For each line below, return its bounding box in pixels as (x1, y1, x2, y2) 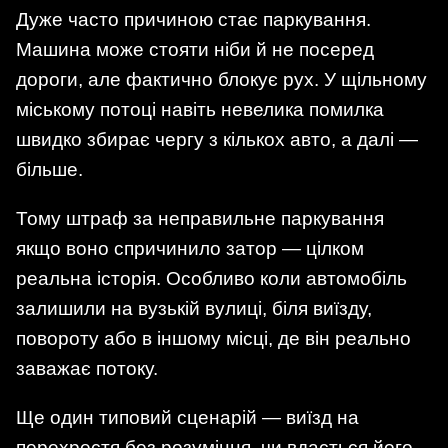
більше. (16, 158, 83, 180)
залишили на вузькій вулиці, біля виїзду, (16, 297, 372, 319)
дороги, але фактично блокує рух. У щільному (16, 68, 427, 90)
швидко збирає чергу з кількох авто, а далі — (16, 128, 418, 150)
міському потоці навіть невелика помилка (16, 98, 384, 120)
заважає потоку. (16, 357, 158, 379)
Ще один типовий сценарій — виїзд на (16, 407, 359, 429)
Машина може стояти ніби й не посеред (16, 38, 374, 60)
